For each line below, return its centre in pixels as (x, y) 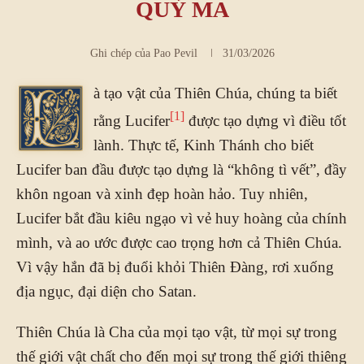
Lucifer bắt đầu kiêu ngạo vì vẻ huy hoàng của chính (182, 218)
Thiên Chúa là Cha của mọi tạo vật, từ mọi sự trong (177, 331)
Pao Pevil (175, 53)
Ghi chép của (121, 53)
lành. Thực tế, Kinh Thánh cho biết (204, 145)
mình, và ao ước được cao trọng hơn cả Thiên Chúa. (179, 242)
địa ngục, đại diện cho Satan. (106, 291)
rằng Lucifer (132, 120)
